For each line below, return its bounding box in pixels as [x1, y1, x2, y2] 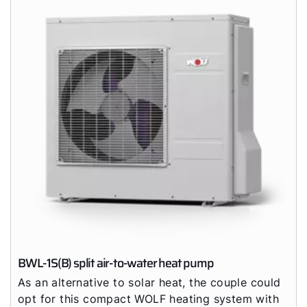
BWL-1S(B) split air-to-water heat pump [18, 254, 214, 273]
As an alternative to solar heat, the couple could [18, 275, 281, 289]
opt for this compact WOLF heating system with [18, 292, 279, 306]
